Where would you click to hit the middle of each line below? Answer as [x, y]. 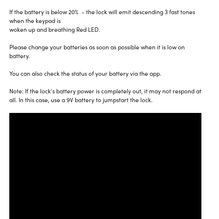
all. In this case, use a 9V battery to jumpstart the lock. [81, 100]
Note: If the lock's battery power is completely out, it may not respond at [105, 91]
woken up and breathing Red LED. [55, 29]
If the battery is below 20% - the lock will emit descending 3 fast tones [102, 12]
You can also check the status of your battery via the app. [85, 73]
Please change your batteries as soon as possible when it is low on [97, 47]
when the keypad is [35, 21]
